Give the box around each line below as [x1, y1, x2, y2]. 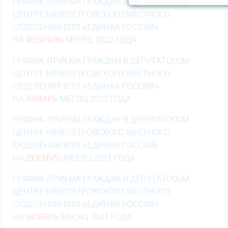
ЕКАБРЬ [32, 152, 64, 163]
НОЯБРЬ [26, 211, 61, 222]
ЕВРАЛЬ [33, 34, 65, 45]
